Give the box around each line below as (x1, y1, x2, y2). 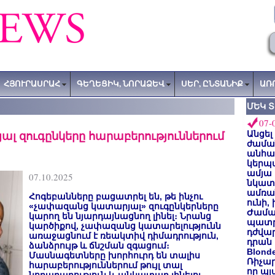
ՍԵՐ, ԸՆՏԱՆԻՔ (181, 78, 243, 89)
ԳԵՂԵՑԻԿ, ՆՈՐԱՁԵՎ (77, 78, 165, 89)
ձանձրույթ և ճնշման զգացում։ (29, 241, 169, 250)
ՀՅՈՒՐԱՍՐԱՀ (4, 78, 60, 89)
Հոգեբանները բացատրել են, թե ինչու (29, 192, 203, 201)
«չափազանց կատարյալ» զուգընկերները (29, 201, 219, 211)
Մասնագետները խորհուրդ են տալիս (29, 250, 200, 260)
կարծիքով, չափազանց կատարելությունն (29, 221, 221, 231)
